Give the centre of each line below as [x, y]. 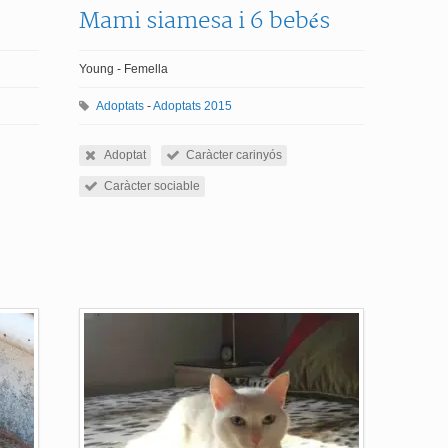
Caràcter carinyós [234, 155]
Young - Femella [123, 69]
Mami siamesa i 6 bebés [204, 21]
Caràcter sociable [152, 186]
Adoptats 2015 [192, 106]
